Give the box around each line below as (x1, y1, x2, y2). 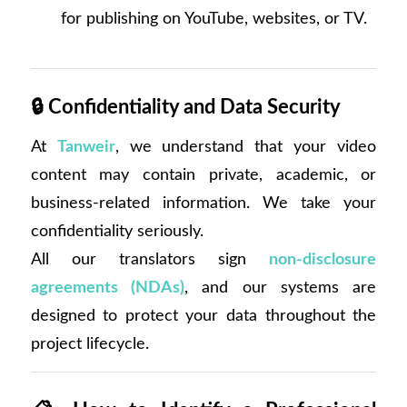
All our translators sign (30, 250, 270, 268)
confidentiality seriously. (30, 222, 203, 240)
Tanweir (56, 137, 115, 155)
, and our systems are (184, 278, 377, 296)
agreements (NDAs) (30, 278, 184, 296)
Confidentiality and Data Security (47, 96, 341, 117)
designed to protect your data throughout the (30, 306, 377, 324)
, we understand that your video (114, 137, 377, 155)
